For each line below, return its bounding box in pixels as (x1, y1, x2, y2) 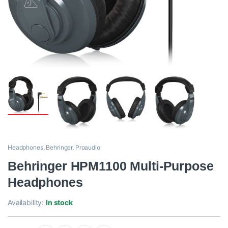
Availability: (8, 198, 46, 207)
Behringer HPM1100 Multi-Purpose (8, 159, 214, 174)
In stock (46, 198, 73, 207)
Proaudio (75, 144, 100, 152)
